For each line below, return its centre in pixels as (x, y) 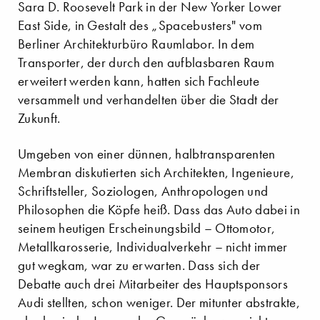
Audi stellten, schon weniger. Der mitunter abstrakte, (159, 302)
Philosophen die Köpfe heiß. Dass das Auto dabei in (159, 209)
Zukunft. (39, 118)
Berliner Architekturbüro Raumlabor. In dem (136, 44)
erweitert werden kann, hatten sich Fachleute (139, 81)
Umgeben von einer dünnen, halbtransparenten (147, 154)
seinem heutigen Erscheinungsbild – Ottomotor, (147, 228)
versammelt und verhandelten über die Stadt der (149, 99)
